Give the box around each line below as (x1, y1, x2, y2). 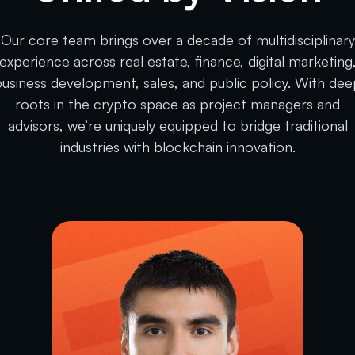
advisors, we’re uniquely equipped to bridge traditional (7, 116, 348, 134)
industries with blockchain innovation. (59, 138, 296, 155)
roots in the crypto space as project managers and (15, 95, 340, 113)
